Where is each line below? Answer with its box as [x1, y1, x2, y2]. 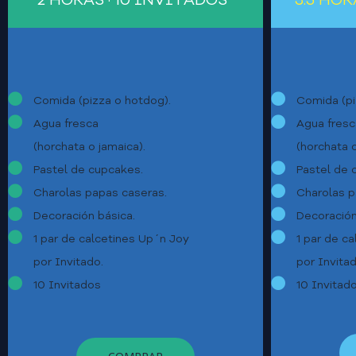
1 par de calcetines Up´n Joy [33, 234, 189, 245]
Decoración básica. [33, 211, 135, 222]
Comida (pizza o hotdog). [33, 95, 171, 106]
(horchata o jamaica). [33, 141, 145, 153]
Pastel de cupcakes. [33, 164, 143, 176]
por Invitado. [33, 257, 103, 268]
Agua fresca [33, 118, 99, 130]
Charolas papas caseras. [33, 188, 167, 199]
